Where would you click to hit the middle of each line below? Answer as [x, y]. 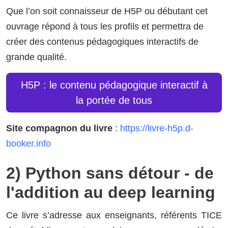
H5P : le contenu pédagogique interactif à [114, 85]
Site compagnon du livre [59, 128]
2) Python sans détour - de [110, 173]
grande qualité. [36, 57]
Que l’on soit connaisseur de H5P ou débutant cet [107, 11]
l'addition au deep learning [111, 192]
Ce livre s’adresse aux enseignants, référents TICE [114, 215]
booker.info [28, 143]
